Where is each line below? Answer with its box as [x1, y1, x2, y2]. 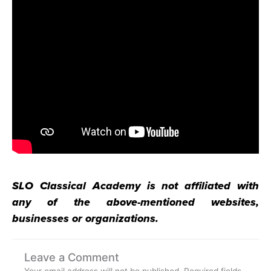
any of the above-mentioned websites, [12, 195, 259, 209]
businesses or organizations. [12, 211, 158, 225]
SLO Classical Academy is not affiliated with [12, 178, 259, 192]
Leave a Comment [24, 250, 119, 264]
